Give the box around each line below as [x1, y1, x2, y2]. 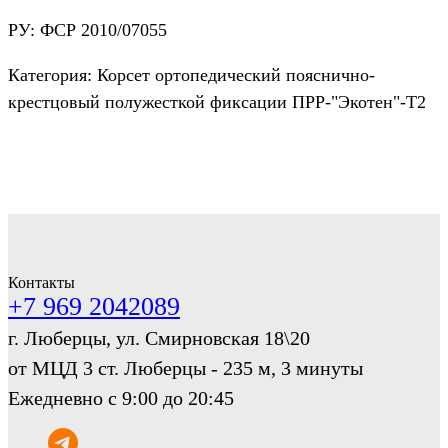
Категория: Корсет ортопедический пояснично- [8, 65, 375, 86]
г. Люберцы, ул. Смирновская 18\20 [8, 327, 310, 350]
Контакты [8, 274, 75, 292]
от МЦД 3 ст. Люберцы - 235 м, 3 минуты [8, 357, 363, 380]
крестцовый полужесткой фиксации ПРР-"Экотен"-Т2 [8, 92, 426, 113]
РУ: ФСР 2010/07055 [8, 20, 167, 41]
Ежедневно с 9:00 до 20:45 [8, 387, 234, 410]
